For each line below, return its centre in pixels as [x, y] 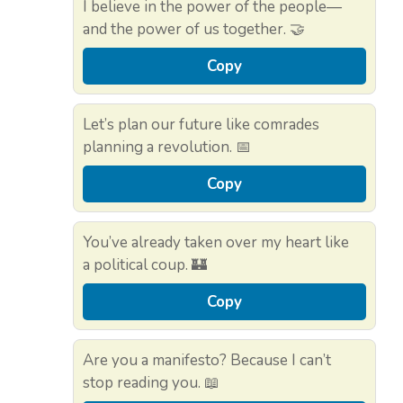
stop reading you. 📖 [151, 383]
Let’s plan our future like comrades [201, 125]
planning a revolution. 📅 [167, 148]
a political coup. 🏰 [145, 265]
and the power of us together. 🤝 [194, 30]
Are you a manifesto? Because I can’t [207, 361]
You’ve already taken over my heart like [216, 243]
